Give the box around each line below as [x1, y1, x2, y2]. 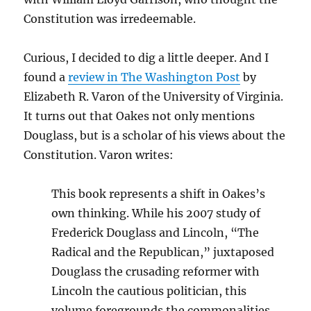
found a [24, 70, 69, 84]
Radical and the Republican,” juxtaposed [51, 245, 275, 259]
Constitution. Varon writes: [24, 148, 174, 162]
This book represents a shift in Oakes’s [51, 187, 266, 201]
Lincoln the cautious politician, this [51, 284, 247, 298]
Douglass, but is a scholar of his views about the [24, 128, 286, 142]
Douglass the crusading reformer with [51, 264, 260, 278]
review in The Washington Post [68, 70, 241, 84]
